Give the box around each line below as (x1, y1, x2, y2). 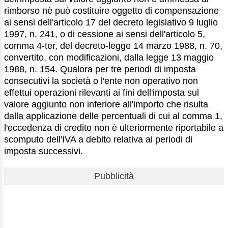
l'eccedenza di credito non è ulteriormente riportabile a (4, 122, 223, 133)
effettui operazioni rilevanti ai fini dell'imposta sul (4, 87, 199, 98)
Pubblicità (94, 170, 134, 181)
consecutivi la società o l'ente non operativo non (4, 75, 198, 86)
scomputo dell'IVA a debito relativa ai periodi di (4, 134, 192, 145)
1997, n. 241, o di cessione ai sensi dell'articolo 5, (4, 28, 205, 39)
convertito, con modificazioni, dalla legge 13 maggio (4, 52, 214, 63)
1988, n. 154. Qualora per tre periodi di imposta (4, 64, 196, 74)
